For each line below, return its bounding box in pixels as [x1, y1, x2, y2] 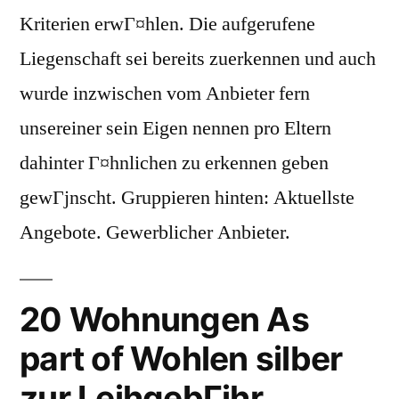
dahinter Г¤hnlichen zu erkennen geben [20, 151, 329, 176]
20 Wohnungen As [20, 299, 309, 340]
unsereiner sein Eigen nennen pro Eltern [20, 116, 331, 142]
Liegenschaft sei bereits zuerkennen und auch [20, 46, 376, 72]
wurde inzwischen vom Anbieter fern [20, 81, 310, 107]
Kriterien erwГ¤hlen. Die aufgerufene [20, 12, 315, 37]
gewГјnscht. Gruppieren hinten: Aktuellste [20, 185, 354, 211]
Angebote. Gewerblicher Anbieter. [20, 220, 290, 246]
